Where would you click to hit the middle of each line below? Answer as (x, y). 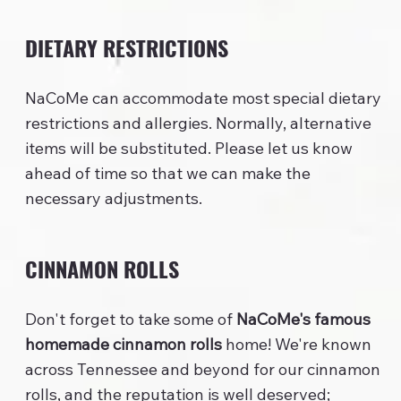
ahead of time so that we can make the (168, 173)
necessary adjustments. (114, 198)
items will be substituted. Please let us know (189, 148)
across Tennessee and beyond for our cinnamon (203, 369)
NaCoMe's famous (304, 319)
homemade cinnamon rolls (124, 344)
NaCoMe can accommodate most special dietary (204, 98)
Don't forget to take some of (131, 319)
